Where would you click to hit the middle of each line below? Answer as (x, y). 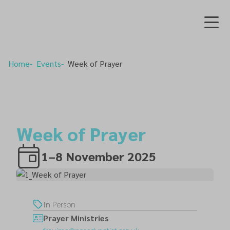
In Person (59, 204)
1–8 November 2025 (99, 156)
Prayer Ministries (76, 218)
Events (49, 63)
